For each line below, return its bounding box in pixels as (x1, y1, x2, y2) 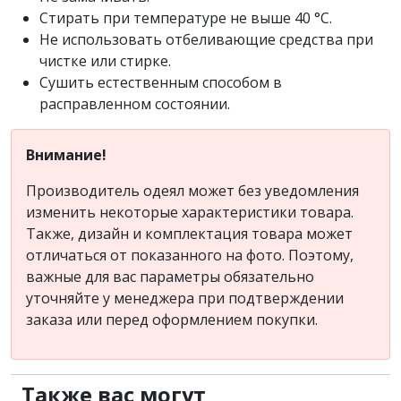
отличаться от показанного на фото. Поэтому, (26, 244, 354, 265)
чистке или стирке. (39, 50, 171, 71)
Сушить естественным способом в (39, 72, 282, 92)
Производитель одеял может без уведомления (26, 180, 359, 200)
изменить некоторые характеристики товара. (26, 201, 354, 222)
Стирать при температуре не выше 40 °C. (39, 7, 332, 28)
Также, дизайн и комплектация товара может (26, 223, 353, 243)
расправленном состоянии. (39, 93, 230, 114)
